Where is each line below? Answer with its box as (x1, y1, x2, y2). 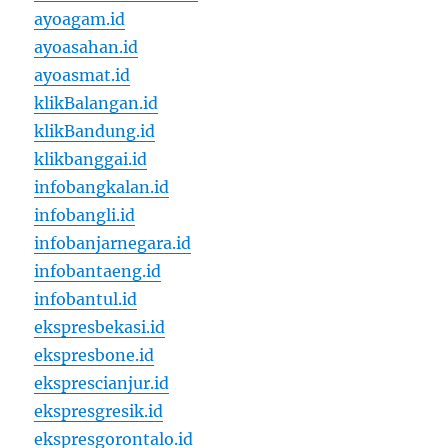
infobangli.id (34, 205, 136, 226)
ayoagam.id (34, 9, 126, 30)
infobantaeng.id (34, 261, 162, 282)
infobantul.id (34, 289, 138, 310)
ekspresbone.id (34, 345, 155, 366)
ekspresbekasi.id (34, 317, 166, 338)
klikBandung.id (34, 121, 156, 142)
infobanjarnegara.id (34, 233, 192, 254)
